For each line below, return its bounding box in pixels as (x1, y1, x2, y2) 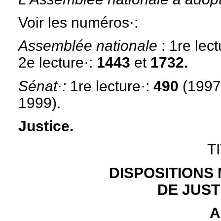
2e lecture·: (18, 54, 97, 71)
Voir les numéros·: (18, 14, 138, 31)
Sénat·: (18, 77, 70, 94)
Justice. (18, 117, 74, 134)
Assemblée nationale (18, 37, 157, 54)
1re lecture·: (70, 77, 153, 94)
